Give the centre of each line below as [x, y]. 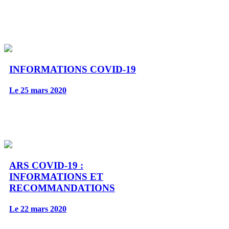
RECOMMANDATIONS [62, 188]
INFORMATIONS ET [56, 176]
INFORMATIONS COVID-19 [73, 69]
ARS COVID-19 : [46, 165]
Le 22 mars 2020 [38, 209]
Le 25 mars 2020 [38, 90]
